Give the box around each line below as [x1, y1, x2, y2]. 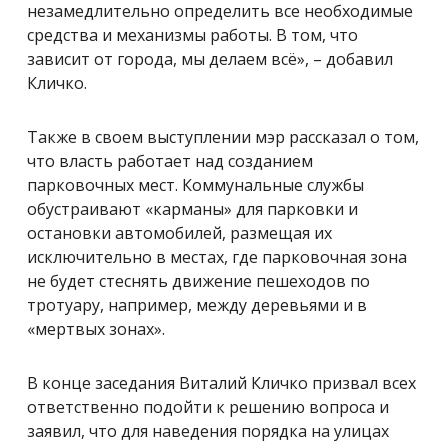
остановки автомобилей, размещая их [27, 221, 332, 244]
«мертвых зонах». [27, 317, 165, 340]
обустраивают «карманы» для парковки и [27, 197, 358, 220]
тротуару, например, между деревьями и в [27, 293, 367, 316]
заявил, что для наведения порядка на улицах [27, 419, 389, 442]
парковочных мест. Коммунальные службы [27, 173, 364, 196]
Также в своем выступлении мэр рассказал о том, [27, 125, 419, 148]
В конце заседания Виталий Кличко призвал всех [27, 371, 416, 394]
